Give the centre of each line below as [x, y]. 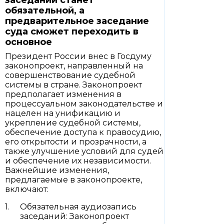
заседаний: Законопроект [74, 216]
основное [28, 42]
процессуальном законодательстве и [84, 104]
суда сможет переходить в [72, 31]
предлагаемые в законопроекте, [73, 180]
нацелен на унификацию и [63, 113]
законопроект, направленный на [74, 66]
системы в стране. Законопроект [73, 85]
